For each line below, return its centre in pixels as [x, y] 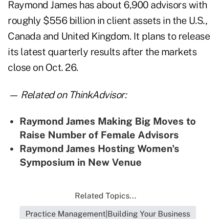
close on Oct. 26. [43, 68]
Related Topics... [106, 196]
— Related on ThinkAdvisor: [67, 95]
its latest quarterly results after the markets [102, 52]
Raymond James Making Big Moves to [108, 121]
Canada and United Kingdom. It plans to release [109, 36]
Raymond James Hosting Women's [99, 149]
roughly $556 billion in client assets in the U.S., [108, 21]
